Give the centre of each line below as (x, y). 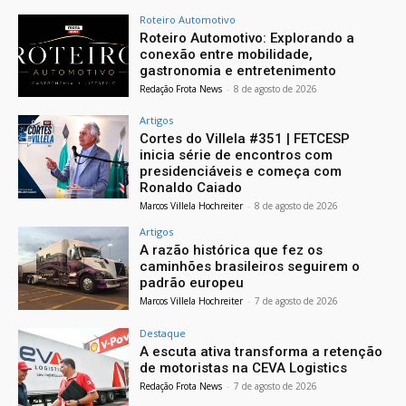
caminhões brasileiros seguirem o (250, 267)
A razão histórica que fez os (232, 251)
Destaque (163, 333)
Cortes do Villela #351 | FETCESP (245, 139)
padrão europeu (192, 283)
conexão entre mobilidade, (227, 54)
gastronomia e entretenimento (238, 70)
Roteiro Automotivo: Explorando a (247, 38)
